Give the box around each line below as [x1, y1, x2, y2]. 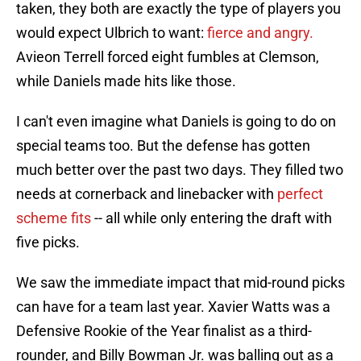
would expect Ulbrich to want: [16, 24, 204, 42]
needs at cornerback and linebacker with [16, 185, 277, 203]
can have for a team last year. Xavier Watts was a [16, 298, 330, 316]
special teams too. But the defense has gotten [16, 137, 310, 155]
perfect [277, 185, 323, 203]
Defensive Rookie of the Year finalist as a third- [16, 322, 312, 340]
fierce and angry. [204, 24, 313, 42]
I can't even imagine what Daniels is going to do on [16, 113, 336, 131]
